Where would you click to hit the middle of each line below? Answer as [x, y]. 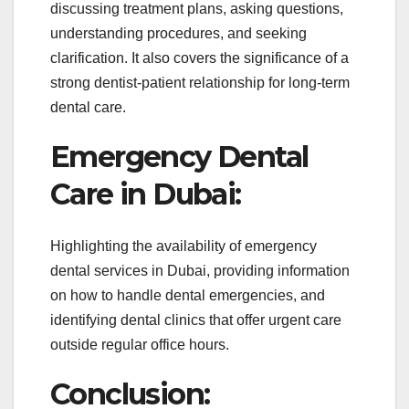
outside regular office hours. [140, 344]
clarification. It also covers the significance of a [199, 58]
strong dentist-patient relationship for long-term [200, 83]
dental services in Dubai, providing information [200, 270]
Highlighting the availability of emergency [184, 246]
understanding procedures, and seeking [178, 34]
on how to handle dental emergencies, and [188, 295]
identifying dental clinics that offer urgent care [196, 320]
